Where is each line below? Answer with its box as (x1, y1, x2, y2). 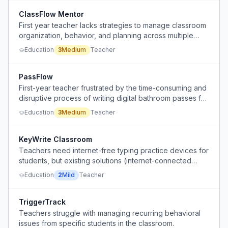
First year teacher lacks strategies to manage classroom (19, 21, 206, 30)
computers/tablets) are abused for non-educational (19, 166, 192, 175)
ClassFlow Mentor (19, 10, 84, 18)
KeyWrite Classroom (19, 135, 92, 144)
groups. (19, 41, 44, 50)
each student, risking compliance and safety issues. (19, 104, 191, 112)
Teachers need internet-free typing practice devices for (19, 146, 209, 155)
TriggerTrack (19, 197, 66, 206)
